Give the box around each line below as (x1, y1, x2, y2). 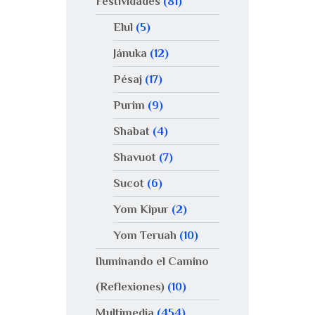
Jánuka (112, 46, 147, 60)
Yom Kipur (112, 202, 169, 217)
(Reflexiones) (96, 280, 165, 294)
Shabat (112, 124, 150, 139)
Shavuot (112, 150, 156, 165)
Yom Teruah (112, 229, 176, 243)
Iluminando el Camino (96, 255, 209, 269)
